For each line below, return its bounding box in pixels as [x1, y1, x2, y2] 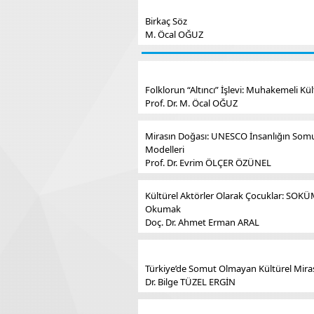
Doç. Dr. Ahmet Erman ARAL [145, 216, 259, 228]
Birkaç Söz [145, 15, 187, 27]
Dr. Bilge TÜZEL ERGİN [145, 275, 235, 288]
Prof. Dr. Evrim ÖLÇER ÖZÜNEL [145, 156, 271, 169]
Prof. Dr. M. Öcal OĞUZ [145, 97, 238, 109]
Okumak [145, 203, 181, 215]
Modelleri [145, 143, 184, 156]
